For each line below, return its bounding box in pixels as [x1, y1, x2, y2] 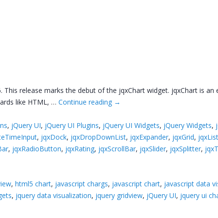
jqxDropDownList [71, 132, 127, 142]
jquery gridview [95, 191, 143, 200]
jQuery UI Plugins [45, 121, 99, 130]
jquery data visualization [16, 191, 92, 200]
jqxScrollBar [98, 144, 136, 154]
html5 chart [15, 179, 52, 189]
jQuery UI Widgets [103, 121, 160, 130]
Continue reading [58, 97, 114, 107]
